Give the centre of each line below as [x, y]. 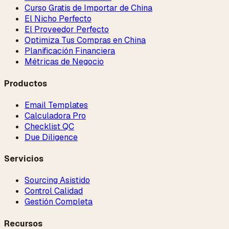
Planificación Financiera [70, 51]
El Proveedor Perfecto [67, 30]
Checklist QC [49, 126]
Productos [26, 83]
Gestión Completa [59, 202]
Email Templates [56, 105]
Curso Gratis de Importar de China [88, 8]
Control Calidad [54, 191]
